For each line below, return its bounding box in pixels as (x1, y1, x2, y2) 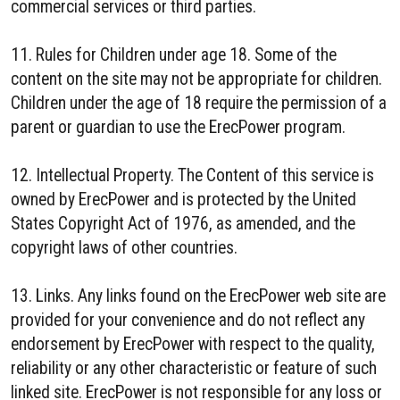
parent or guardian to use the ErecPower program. (11, 117, 346, 137)
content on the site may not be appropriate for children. (11, 69, 382, 89)
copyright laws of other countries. (11, 237, 237, 258)
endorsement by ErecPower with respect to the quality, (11, 334, 375, 354)
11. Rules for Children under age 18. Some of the (11, 45, 337, 65)
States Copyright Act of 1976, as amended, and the (11, 213, 355, 234)
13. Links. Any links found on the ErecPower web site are (11, 286, 386, 306)
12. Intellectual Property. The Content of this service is (11, 165, 374, 186)
